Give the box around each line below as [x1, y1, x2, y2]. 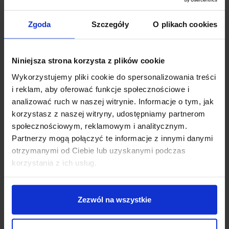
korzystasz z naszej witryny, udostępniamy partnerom [12, 109, 205, 118]
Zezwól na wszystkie [78, 195, 151, 204]
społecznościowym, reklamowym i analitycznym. [12, 121, 187, 130]
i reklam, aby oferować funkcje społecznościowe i [12, 84, 189, 94]
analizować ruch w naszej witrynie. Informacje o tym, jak [12, 97, 214, 106]
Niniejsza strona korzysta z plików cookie [12, 56, 165, 65]
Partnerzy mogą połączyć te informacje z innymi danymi [12, 133, 213, 143]
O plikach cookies [153, 19, 218, 29]
